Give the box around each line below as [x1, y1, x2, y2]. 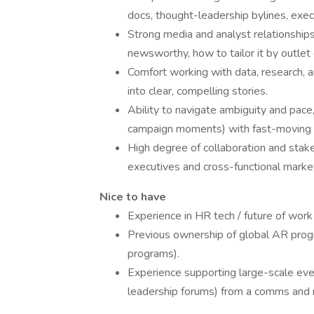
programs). [128, 246, 179, 261]
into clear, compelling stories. [128, 83, 268, 99]
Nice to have [100, 189, 166, 205]
